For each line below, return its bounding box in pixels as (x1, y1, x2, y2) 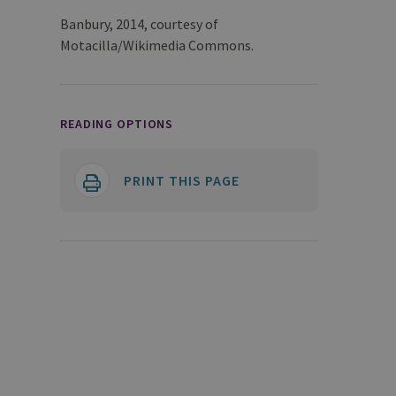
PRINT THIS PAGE (124, 171, 240, 189)
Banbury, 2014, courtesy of (60, 15, 218, 33)
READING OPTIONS (60, 116, 174, 132)
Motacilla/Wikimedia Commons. (60, 36, 254, 54)
